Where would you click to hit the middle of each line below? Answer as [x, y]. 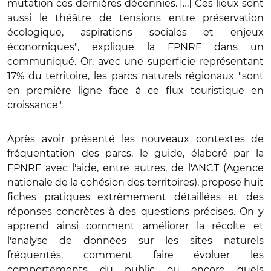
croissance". [35, 105]
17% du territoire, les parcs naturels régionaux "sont [135, 76]
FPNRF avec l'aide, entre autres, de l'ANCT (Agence [135, 168]
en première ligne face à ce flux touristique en [135, 90]
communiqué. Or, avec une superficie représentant [135, 61]
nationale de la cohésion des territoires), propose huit [135, 182]
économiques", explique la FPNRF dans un [135, 47]
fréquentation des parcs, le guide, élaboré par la [135, 153]
